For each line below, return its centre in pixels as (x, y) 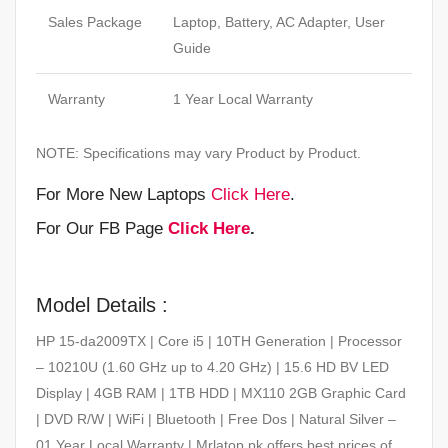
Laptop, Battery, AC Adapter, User (279, 21)
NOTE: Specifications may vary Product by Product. (198, 152)
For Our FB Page (102, 228)
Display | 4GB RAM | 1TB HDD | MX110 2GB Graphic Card (221, 393)
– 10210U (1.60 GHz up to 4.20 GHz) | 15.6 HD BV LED (212, 367)
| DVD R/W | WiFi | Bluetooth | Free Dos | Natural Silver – (216, 419)
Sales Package (95, 21)
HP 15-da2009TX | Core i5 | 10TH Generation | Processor (219, 341)
